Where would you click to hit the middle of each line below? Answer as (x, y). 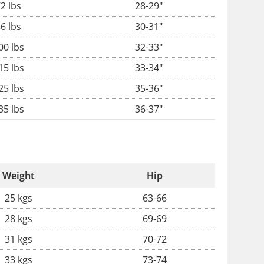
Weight (19, 176)
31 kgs (19, 239)
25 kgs (19, 198)
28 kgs (19, 219)
